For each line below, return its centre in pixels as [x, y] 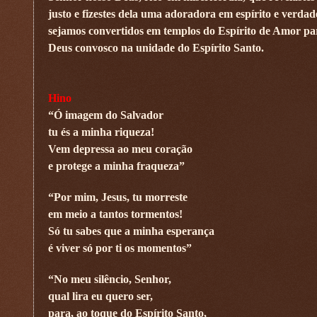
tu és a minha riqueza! [101, 132]
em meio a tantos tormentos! [115, 214]
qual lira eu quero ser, [100, 296]
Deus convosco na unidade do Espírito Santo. [156, 47]
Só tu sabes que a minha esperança [131, 231]
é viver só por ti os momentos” [120, 248]
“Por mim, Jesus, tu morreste [118, 197]
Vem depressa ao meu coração [120, 149]
